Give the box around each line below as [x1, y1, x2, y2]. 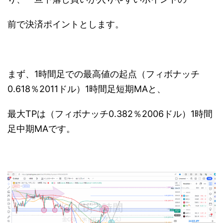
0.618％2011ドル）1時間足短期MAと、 [7, 83, 166, 94]
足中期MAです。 [7, 123, 75, 134]
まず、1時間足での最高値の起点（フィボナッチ [7, 68, 200, 79]
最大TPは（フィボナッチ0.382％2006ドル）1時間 [7, 108, 213, 119]
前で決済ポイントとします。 [7, 18, 124, 29]
